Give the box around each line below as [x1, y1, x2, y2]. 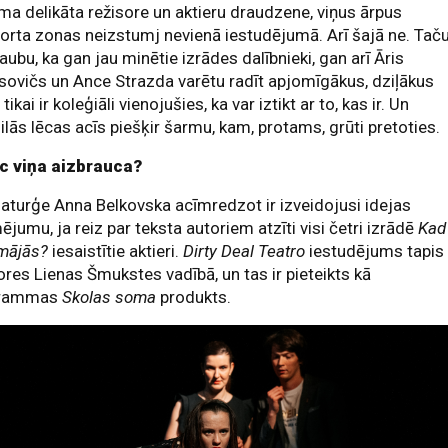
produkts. [156, 287, 232, 307]
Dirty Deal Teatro [183, 241, 306, 261]
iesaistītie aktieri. [48, 241, 184, 261]
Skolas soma [62, 287, 157, 307]
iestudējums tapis [305, 241, 445, 261]
